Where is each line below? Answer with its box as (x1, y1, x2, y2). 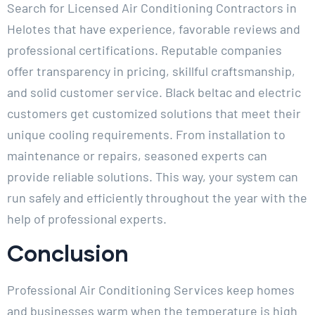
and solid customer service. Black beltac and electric (7, 84, 301, 101)
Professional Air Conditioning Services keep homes (7, 282, 295, 298)
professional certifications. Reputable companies (7, 42, 282, 58)
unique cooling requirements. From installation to (7, 127, 285, 143)
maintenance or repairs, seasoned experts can (7, 148, 267, 164)
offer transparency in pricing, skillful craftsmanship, (7, 63, 295, 79)
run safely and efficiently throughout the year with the (7, 190, 307, 206)
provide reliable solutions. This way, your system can (7, 169, 298, 185)
